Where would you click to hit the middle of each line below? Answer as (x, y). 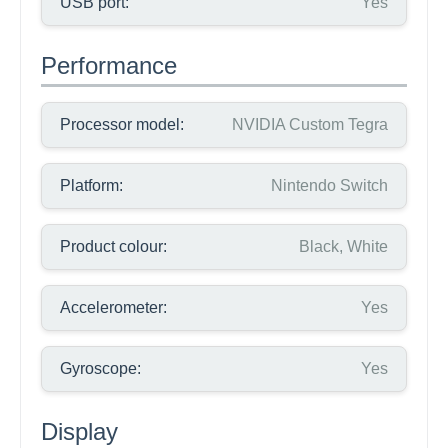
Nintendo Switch (329, 185)
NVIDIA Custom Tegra (310, 124)
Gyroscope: (100, 368)
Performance (109, 65)
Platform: (91, 185)
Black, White (343, 246)
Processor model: (122, 124)
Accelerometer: (113, 307)
